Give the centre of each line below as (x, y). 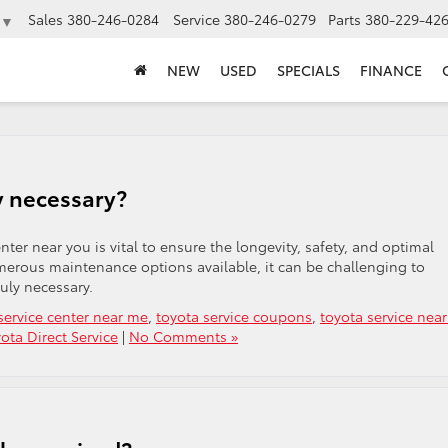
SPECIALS (308, 70)
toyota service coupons (234, 316)
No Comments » (183, 336)
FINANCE (391, 70)
